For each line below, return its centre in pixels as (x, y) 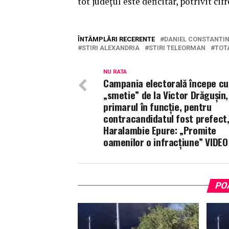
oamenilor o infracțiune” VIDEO (166, 142)
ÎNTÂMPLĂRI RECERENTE (116, 39)
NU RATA (115, 72)
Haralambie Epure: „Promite (160, 130)
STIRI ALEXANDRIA (111, 48)
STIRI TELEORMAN (177, 48)
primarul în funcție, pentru (157, 106)
